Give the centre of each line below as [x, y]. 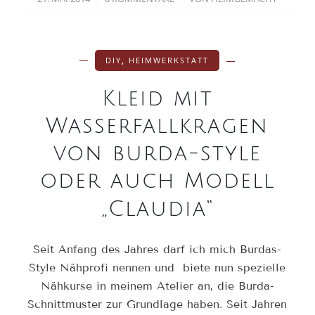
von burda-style [157, 154]
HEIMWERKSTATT [169, 60]
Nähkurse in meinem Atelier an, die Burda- [157, 286]
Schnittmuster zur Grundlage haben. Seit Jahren [157, 304]
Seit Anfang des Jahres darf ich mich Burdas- [157, 250]
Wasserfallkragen [157, 127]
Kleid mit [157, 99]
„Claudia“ [157, 210]
